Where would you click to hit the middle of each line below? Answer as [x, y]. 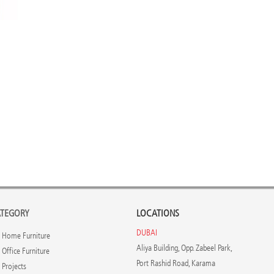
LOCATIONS [157, 213]
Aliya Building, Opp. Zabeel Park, [184, 248]
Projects [14, 267]
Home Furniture [26, 236]
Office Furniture [25, 251]
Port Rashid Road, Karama [176, 264]
